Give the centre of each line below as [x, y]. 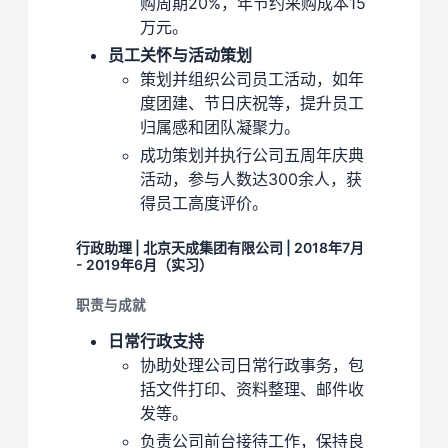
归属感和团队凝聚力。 [220, 127]
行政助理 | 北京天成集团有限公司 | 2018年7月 [220, 248]
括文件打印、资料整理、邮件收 [252, 389]
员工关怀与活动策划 [180, 55]
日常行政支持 [156, 341]
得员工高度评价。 [204, 203]
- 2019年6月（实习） [144, 265]
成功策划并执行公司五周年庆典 [252, 155]
